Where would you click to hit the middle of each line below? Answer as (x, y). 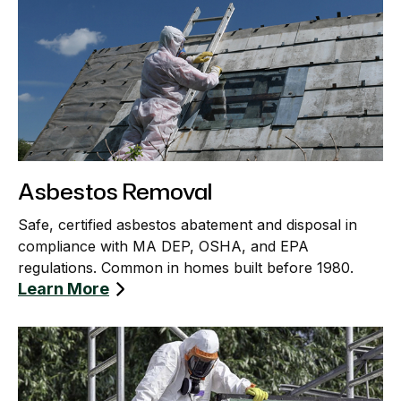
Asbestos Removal (115, 192)
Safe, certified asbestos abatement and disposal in (188, 225)
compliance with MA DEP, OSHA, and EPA (163, 247)
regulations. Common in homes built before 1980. (186, 268)
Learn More (64, 289)
